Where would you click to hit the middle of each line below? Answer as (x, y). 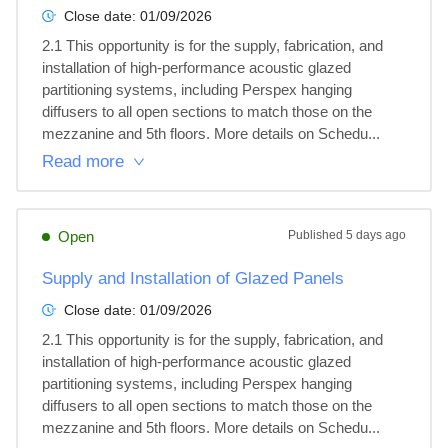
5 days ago (376, 235)
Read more (83, 161)
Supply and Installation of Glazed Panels (193, 278)
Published (317, 235)
